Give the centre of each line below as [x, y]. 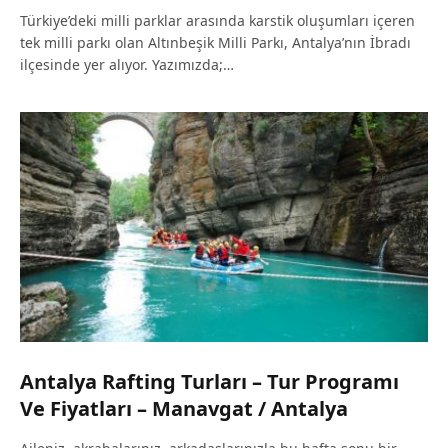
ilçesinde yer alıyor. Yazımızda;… [127, 65]
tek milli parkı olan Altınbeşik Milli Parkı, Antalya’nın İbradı [215, 43]
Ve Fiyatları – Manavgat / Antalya [184, 408]
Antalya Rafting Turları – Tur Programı [209, 381]
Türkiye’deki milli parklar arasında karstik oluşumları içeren [217, 21]
